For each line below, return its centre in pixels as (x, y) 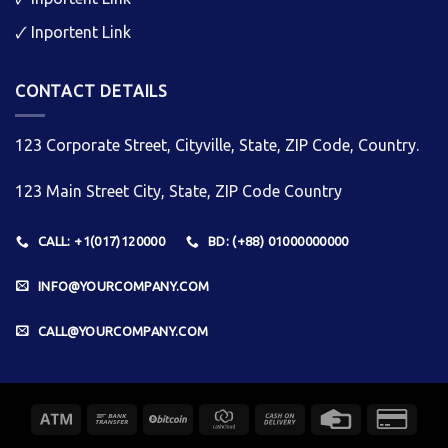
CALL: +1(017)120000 (101, 240)
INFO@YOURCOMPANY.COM (123, 285)
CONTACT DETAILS (91, 90)
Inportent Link (81, 32)
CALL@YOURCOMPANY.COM (123, 330)
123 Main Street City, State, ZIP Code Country (178, 191)
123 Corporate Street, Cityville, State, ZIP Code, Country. (217, 145)
